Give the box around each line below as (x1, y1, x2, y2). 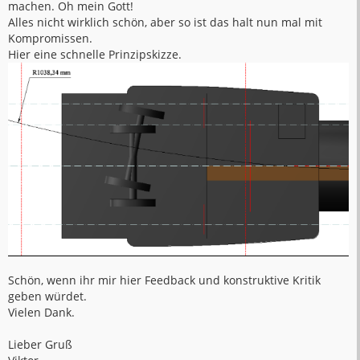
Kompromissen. (8, 31, 92, 47)
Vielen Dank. (8, 304, 75, 320)
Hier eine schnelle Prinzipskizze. (8, 47, 182, 63)
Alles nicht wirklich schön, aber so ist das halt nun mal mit (8, 14, 322, 31)
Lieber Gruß (8, 336, 72, 352)
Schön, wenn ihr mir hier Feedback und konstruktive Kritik (8, 272, 321, 288)
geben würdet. (8, 288, 87, 304)
